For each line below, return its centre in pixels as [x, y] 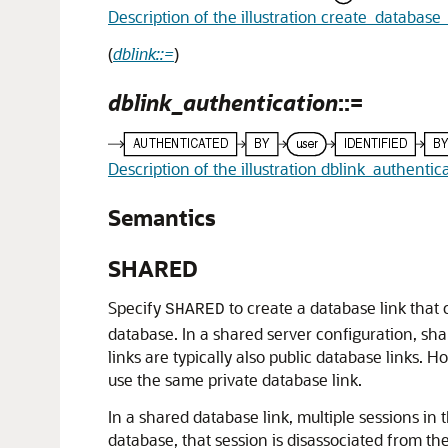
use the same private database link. [235, 380]
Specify [136, 308]
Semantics [162, 218]
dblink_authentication [223, 102]
